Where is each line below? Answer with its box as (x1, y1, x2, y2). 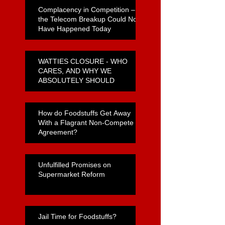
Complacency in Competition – (38, 5, 135, 14)
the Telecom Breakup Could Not (38, 15, 139, 23)
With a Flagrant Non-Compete (38, 118, 134, 127)
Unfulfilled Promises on (38, 160, 111, 169)
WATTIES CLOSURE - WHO (38, 57, 128, 65)
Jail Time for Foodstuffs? (38, 212, 117, 220)
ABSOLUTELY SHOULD (38, 76, 115, 84)
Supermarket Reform (38, 170, 105, 178)
